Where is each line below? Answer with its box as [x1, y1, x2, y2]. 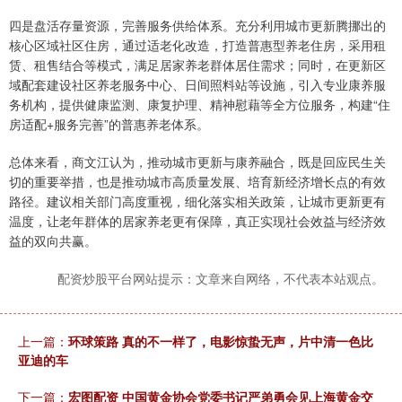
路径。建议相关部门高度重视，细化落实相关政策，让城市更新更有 [9, 192, 386, 211]
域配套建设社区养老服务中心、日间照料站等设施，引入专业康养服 [9, 75, 386, 94]
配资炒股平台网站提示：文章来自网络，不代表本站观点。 [57, 269, 384, 288]
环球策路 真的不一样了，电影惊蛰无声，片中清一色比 [68, 332, 373, 351]
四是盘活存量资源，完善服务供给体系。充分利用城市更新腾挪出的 [9, 16, 386, 35]
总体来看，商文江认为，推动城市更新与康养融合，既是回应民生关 [9, 153, 386, 171]
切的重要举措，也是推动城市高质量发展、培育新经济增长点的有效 [9, 172, 386, 191]
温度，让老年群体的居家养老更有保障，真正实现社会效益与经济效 [9, 212, 386, 231]
